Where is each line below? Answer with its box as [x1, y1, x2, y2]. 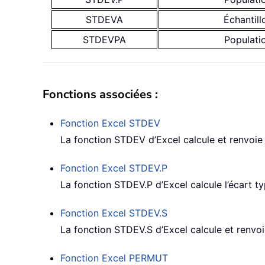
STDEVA [86, 14, 123, 26]
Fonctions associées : [43, 86, 158, 103]
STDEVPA [83, 34, 126, 46]
